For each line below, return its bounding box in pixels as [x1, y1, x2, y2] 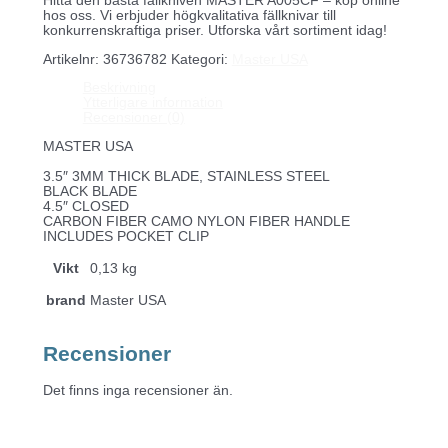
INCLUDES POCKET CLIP [42, 228, 209, 244]
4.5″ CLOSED [42, 198, 129, 214]
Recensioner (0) [82, 110, 185, 126]
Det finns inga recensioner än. [42, 382, 233, 398]
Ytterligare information [82, 95, 223, 111]
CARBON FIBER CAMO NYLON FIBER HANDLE [42, 213, 350, 229]
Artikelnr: [42, 51, 103, 67]
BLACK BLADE [42, 183, 137, 199]
